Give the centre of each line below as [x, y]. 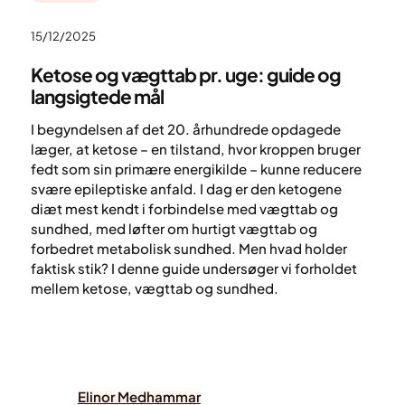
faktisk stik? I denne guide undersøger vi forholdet [193, 268]
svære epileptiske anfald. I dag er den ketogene [186, 188]
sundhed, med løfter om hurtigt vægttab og [174, 228]
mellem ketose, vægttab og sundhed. [154, 287]
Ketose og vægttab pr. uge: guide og [185, 74]
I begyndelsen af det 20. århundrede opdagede [185, 128]
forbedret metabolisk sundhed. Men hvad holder [188, 248]
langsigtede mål [97, 96]
